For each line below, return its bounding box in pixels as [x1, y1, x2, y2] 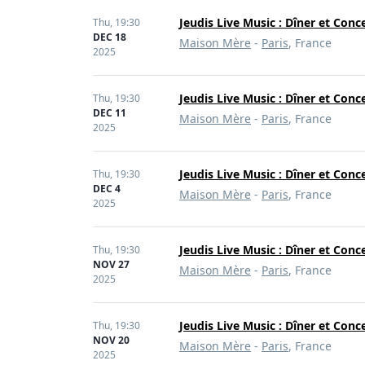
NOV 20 [93, 333, 130, 347]
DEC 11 [93, 106, 126, 120]
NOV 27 [93, 257, 130, 271]
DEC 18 [93, 30, 126, 44]
